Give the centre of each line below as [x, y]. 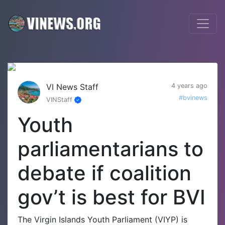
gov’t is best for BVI [111, 197]
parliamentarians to [110, 149]
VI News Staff [72, 87]
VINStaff [60, 100]
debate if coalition [104, 173]
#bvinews [193, 98]
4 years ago [189, 86]
